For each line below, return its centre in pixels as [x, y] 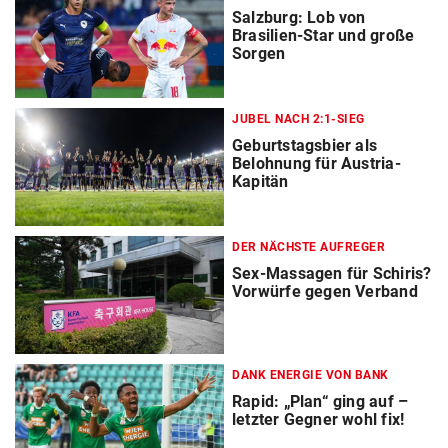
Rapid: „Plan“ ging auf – [320, 402]
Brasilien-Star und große [323, 35]
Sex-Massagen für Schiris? [332, 273]
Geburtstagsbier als [305, 145]
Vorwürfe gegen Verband [325, 291]
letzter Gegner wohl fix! [318, 420]
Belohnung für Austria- [316, 163]
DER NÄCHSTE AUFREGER [308, 246]
